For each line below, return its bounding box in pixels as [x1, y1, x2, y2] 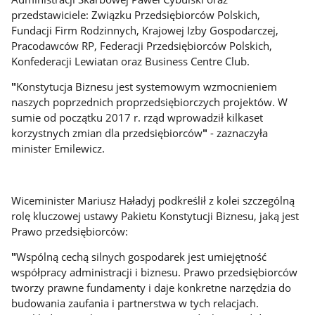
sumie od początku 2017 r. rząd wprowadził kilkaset [11, 110, 264, 125]
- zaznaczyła [207, 126, 269, 141]
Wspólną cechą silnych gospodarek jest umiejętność [16, 250, 267, 264]
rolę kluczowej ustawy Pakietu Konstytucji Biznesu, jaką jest [11, 208, 300, 223]
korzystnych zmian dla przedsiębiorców [11, 126, 203, 141]
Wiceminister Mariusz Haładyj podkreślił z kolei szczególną [11, 193, 295, 207]
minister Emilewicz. [11, 141, 105, 156]
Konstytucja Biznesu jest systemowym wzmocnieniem [16, 79, 278, 94]
